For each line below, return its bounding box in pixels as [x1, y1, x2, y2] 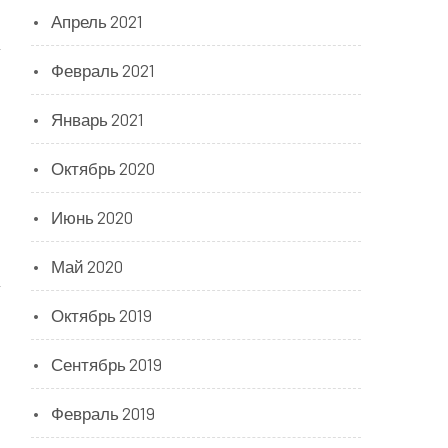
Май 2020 [51, 256, 123, 276]
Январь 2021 [51, 109, 144, 129]
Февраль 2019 [51, 403, 155, 423]
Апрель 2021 [51, 11, 143, 31]
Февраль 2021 [51, 60, 155, 80]
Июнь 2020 [51, 207, 133, 227]
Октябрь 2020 [51, 158, 155, 178]
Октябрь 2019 [51, 305, 152, 325]
